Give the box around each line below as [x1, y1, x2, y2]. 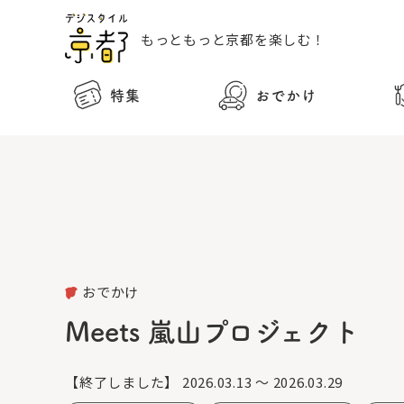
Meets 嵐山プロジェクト [65, 318, 360, 346]
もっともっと [140, 29, 226, 49]
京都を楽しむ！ [225, 29, 326, 49]
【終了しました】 [65, 372, 179, 392]
